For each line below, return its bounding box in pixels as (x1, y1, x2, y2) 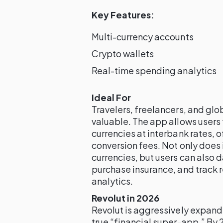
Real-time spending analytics (92, 65, 217, 76)
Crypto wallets (92, 48, 154, 59)
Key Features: (92, 9, 155, 20)
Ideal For (92, 92, 131, 103)
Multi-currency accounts (92, 31, 194, 42)
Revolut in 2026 (92, 192, 160, 204)
